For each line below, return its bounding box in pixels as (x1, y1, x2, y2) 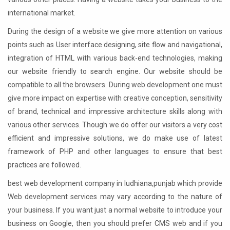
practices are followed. (8, 161, 81, 169)
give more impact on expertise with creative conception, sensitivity (8, 94, 222, 103)
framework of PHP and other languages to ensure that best (8, 147, 222, 156)
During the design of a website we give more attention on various (8, 27, 222, 36)
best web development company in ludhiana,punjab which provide (8, 179, 222, 188)
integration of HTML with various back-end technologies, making (8, 54, 222, 63)
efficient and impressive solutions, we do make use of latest (8, 134, 222, 143)
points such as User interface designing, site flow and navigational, (8, 41, 222, 49)
